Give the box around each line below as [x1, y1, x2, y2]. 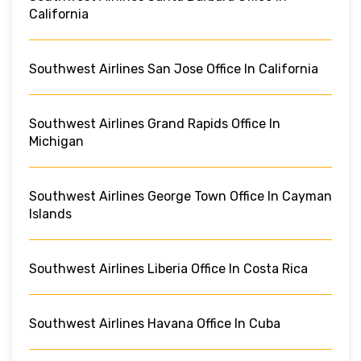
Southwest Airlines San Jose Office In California [29, 60, 318, 77]
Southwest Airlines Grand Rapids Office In [29, 115, 280, 131]
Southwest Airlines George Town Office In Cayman [29, 188, 332, 204]
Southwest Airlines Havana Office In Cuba [29, 315, 280, 331]
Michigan [29, 133, 84, 149]
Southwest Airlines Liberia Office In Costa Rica [29, 260, 308, 276]
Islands [29, 205, 72, 222]
